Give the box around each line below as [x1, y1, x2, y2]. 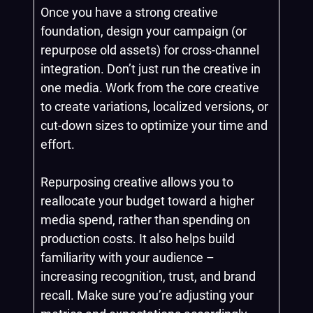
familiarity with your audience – [41, 250, 214, 265]
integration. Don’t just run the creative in [41, 61, 261, 76]
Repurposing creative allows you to [41, 175, 233, 189]
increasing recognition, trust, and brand [41, 269, 256, 284]
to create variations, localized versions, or [41, 99, 268, 114]
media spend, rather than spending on [41, 212, 250, 227]
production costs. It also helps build [41, 231, 235, 246]
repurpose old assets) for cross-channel [41, 43, 259, 57]
